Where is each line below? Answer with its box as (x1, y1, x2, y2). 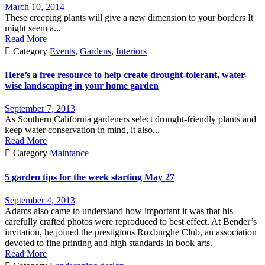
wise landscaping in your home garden (5, 80, 159, 91)
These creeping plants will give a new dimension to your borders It (5, 12, 253, 22)
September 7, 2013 (5, 104, 75, 114)
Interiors (116, 46, 147, 56)
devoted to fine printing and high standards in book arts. (5, 238, 212, 248)
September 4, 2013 (5, 195, 75, 205)
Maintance (50, 148, 89, 159)
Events (50, 46, 75, 56)
